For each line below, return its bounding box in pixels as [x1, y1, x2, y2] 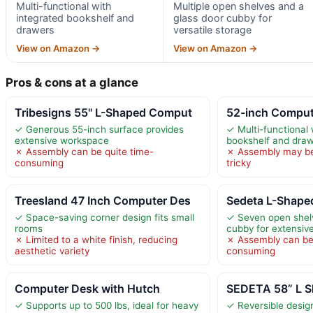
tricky [226, 156, 252, 168]
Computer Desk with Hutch [15, 281, 160, 296]
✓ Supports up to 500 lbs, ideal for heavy [15, 299, 198, 311]
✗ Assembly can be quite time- [15, 145, 154, 157]
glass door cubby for [173, 11, 272, 24]
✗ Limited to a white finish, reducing [15, 233, 177, 245]
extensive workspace [15, 134, 109, 146]
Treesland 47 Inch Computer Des [15, 193, 191, 208]
